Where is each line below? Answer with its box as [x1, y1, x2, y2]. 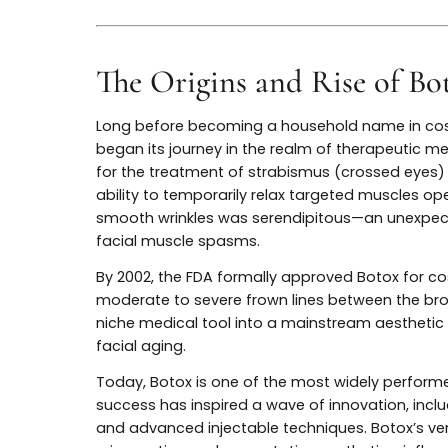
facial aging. [106, 422, 207, 445]
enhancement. [106, 23, 225, 46]
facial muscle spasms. [106, 306, 289, 329]
